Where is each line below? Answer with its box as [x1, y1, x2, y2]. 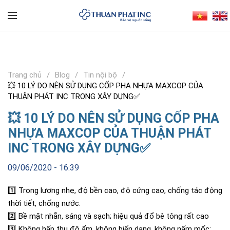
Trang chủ [8, 70, 42, 80]
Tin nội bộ [83, 70, 117, 80]
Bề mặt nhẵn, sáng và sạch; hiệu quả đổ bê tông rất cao [16, 212, 209, 221]
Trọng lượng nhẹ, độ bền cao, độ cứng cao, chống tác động [16, 186, 222, 195]
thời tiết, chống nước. [8, 199, 81, 208]
